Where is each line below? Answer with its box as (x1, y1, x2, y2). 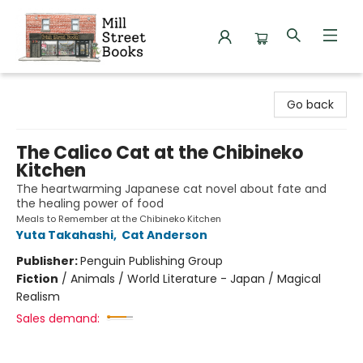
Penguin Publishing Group (80, 253, 223, 269)
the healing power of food (16, 195, 164, 211)
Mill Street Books (12, 79, 103, 95)
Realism (16, 288, 60, 305)
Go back (287, 96, 334, 113)
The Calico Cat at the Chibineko (16, 140, 303, 165)
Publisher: (16, 253, 80, 269)
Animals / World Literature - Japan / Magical (70, 271, 321, 287)
